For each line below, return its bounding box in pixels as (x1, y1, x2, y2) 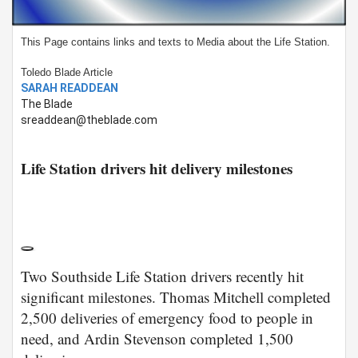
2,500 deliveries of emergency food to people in (21, 307, 313, 328)
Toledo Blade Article (21, 66, 116, 78)
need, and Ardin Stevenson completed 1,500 (21, 328, 293, 348)
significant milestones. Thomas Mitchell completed (21, 286, 331, 307)
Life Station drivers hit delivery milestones (21, 157, 292, 179)
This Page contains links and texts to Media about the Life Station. (21, 35, 330, 48)
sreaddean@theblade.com (21, 113, 157, 126)
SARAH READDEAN (21, 81, 118, 94)
